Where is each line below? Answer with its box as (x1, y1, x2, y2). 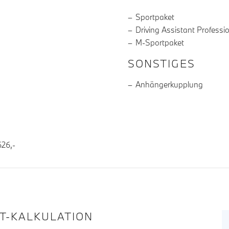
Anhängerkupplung (135, 79, 203, 90)
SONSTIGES (128, 56, 195, 71)
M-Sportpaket (135, 37, 184, 48)
